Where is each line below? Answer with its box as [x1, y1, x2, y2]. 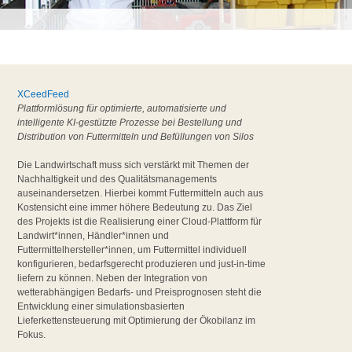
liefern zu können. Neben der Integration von [17, 273, 208, 284]
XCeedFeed [17, 89, 70, 101]
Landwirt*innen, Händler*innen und [17, 230, 170, 242]
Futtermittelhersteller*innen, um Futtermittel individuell [17, 244, 247, 256]
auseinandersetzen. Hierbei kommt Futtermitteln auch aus [17, 188, 264, 200]
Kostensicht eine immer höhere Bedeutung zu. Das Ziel [17, 202, 253, 214]
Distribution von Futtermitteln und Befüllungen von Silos [17, 131, 255, 143]
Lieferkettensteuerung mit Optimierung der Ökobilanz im [17, 315, 256, 327]
